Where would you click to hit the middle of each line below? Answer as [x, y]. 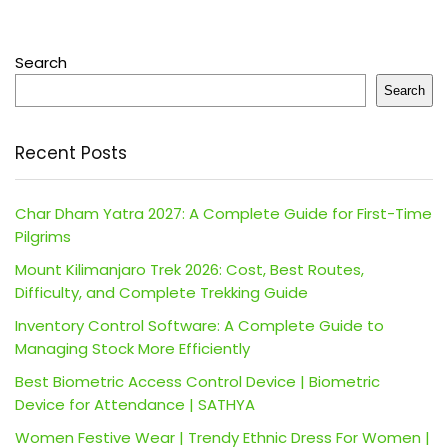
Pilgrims [43, 236]
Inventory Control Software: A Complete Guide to [199, 325]
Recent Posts [71, 152]
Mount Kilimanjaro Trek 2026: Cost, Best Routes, [189, 269]
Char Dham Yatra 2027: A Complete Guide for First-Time [223, 213]
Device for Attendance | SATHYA [135, 404]
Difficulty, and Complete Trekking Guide [161, 292]
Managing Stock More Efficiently [132, 348]
